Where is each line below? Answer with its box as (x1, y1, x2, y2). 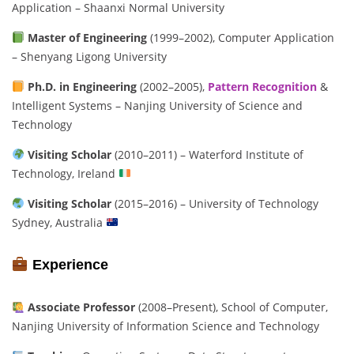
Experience (32, 257, 108, 273)
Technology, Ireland (12, 166, 119, 182)
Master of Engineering (27, 30, 147, 46)
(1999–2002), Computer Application (146, 30, 334, 46)
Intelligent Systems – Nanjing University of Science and (12, 98, 303, 114)
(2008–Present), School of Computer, (134, 299, 328, 315)
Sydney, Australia (12, 215, 106, 231)
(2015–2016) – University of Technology (111, 196, 318, 212)
